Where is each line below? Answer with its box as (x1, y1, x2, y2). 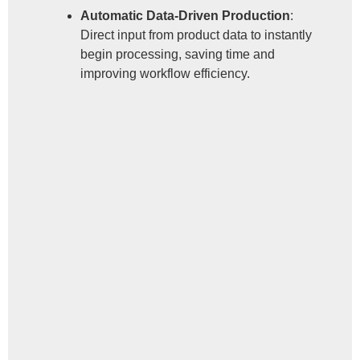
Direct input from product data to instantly (80, 27, 312, 42)
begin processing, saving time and (80, 47, 275, 61)
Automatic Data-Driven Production (80, 8, 290, 22)
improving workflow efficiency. (80, 66, 250, 80)
